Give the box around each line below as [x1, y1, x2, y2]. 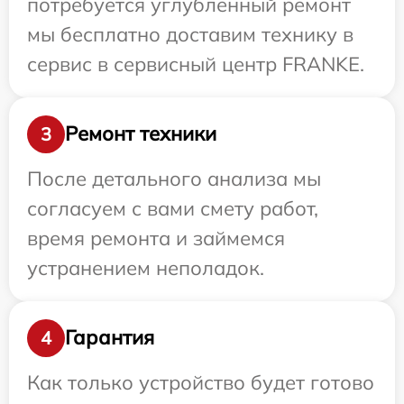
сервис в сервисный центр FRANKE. [27, 50, 364, 77]
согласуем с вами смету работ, [27, 195, 318, 221]
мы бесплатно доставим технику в [27, 21, 353, 47]
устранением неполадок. [27, 254, 264, 280]
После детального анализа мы [27, 165, 321, 191]
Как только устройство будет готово [27, 369, 374, 395]
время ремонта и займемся [27, 225, 285, 251]
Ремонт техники [65, 121, 216, 147]
